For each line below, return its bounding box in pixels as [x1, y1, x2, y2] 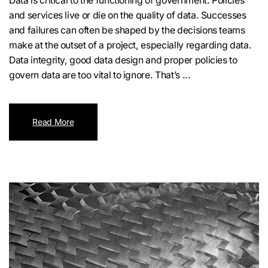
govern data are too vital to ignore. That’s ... [9, 69, 191, 81]
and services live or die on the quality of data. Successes [9, 10, 246, 22]
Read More [32, 117, 74, 127]
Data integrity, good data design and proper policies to [9, 54, 237, 66]
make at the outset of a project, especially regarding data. [9, 39, 252, 51]
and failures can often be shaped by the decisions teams [9, 25, 245, 36]
